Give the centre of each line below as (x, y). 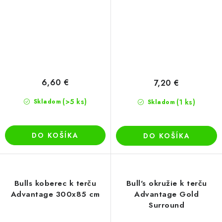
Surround (166, 205)
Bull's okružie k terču (166, 184)
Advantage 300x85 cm (55, 194)
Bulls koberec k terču (55, 184)
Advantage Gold (166, 194)
